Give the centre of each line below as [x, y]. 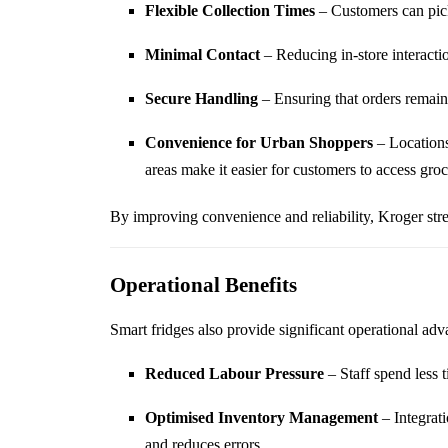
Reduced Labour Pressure [234, 374]
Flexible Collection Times [229, 11]
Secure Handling [201, 99]
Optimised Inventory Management [261, 418]
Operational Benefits [203, 285]
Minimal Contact [202, 55]
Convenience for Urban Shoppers [258, 143]
